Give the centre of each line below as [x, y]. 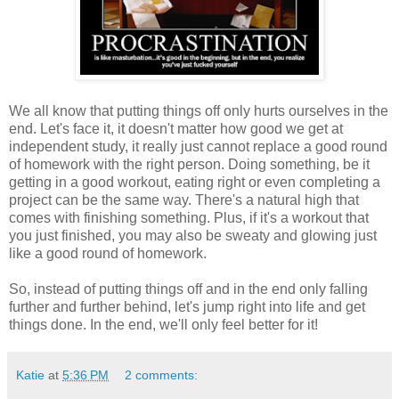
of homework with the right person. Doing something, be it [189, 165]
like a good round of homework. [108, 254]
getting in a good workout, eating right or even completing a [195, 183]
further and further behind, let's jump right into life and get [187, 307]
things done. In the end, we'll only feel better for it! [163, 325]
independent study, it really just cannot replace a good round [198, 147]
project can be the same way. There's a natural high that [184, 200]
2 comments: [162, 375]
